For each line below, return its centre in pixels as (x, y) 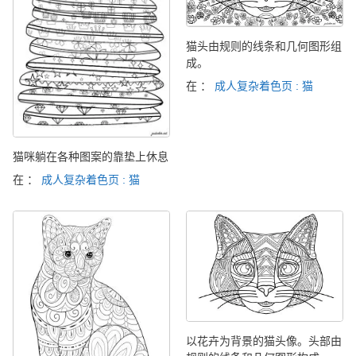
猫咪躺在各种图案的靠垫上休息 (91, 156)
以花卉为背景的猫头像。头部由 (264, 341)
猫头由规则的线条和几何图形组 (264, 46)
